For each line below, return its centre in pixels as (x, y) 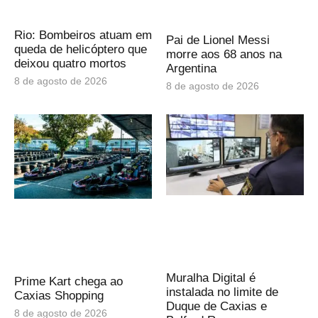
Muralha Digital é (211, 278)
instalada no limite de (222, 292)
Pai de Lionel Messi (218, 40)
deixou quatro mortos (70, 64)
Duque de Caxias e (216, 307)
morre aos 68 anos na (224, 54)
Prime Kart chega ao (68, 281)
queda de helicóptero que (81, 50)
